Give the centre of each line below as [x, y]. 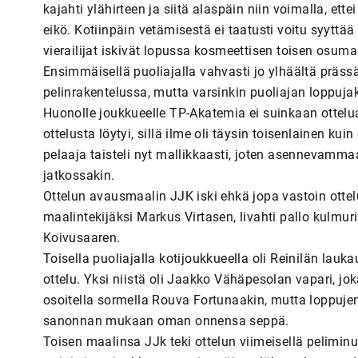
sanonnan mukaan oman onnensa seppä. [166, 320]
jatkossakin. [79, 175]
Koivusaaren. [82, 237]
